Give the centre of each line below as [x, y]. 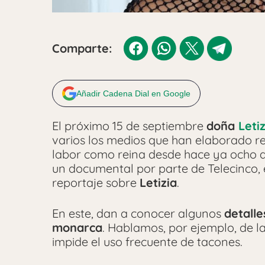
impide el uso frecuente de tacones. [147, 241]
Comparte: [82, 48]
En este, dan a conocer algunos [138, 213]
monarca [77, 227]
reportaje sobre [96, 182]
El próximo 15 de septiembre [129, 125]
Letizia [158, 182]
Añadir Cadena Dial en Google [133, 93]
